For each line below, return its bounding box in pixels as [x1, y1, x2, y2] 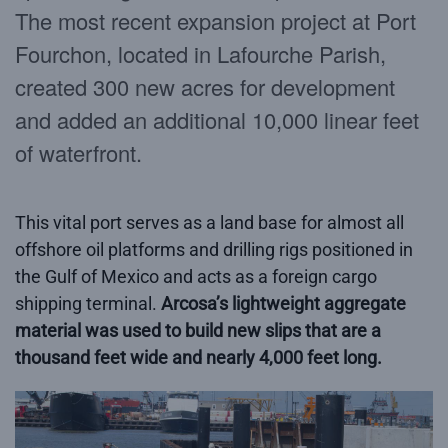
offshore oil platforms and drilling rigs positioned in [15, 238, 413, 260]
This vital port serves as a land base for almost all [15, 211, 404, 233]
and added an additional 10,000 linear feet [15, 103, 419, 135]
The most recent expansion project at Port [15, 4, 416, 36]
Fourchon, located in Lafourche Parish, [15, 37, 386, 69]
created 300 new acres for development [15, 70, 395, 102]
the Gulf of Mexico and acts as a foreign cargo [15, 265, 377, 287]
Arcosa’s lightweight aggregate [161, 292, 406, 314]
